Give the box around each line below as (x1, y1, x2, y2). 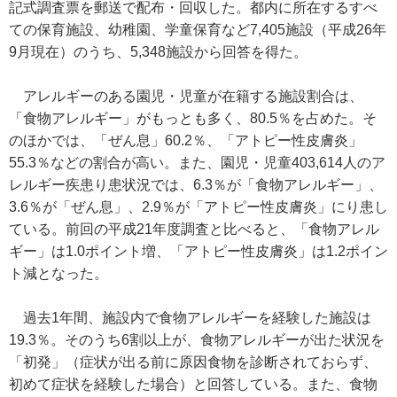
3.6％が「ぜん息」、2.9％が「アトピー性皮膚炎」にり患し (9, 199, 388, 214)
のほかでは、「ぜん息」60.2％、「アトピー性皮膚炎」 (9, 133, 362, 148)
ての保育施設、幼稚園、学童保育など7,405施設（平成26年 (9, 22, 386, 37)
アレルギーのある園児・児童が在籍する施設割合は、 (9, 89, 363, 104)
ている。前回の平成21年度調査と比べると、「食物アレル (9, 222, 379, 237)
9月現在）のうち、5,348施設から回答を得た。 (9, 44, 307, 59)
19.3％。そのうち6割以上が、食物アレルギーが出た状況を (9, 332, 385, 347)
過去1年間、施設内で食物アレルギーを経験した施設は (9, 310, 371, 325)
